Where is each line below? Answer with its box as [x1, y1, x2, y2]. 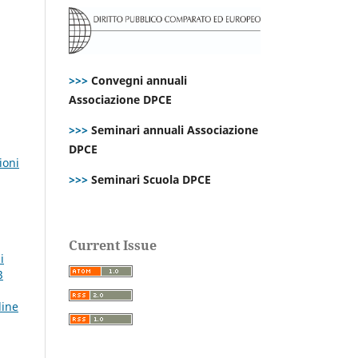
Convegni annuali [91, 72, 187, 88]
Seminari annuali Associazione [88, 121, 258, 137]
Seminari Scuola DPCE [88, 171, 211, 187]
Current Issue [69, 236, 157, 254]
